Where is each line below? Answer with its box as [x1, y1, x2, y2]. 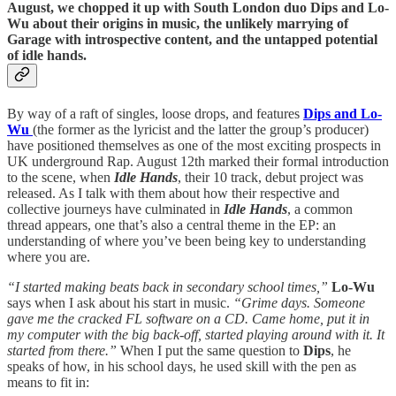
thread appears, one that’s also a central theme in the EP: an [7, 217, 336, 233]
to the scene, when [7, 170, 114, 186]
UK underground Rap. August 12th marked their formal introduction [7, 154, 389, 170]
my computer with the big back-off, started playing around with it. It [7, 327, 385, 343]
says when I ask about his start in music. [7, 295, 233, 311]
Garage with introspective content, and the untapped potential [7, 32, 377, 48]
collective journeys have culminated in [7, 202, 224, 217]
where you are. [7, 249, 90, 265]
